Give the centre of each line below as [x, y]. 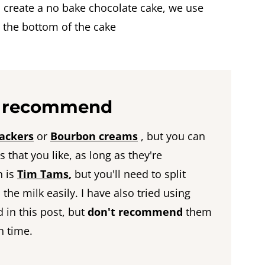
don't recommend [135, 212]
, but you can [172, 136]
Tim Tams [43, 174]
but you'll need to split [129, 174]
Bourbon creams [94, 136]
